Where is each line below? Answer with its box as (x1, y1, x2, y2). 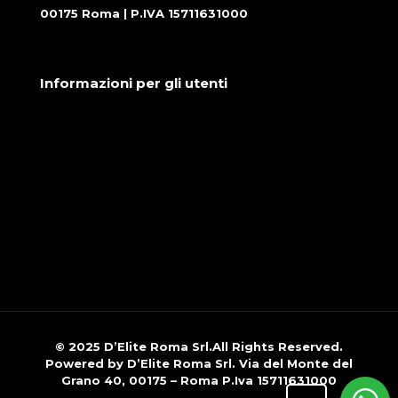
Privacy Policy (40, 206, 130, 220)
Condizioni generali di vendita (40, 119, 235, 133)
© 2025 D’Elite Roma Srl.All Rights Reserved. (55, 339, 343, 354)
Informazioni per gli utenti (40, 75, 227, 92)
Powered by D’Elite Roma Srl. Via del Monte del (45, 356, 353, 370)
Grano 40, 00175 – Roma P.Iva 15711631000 (61, 373, 337, 387)
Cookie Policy (40, 163, 129, 177)
